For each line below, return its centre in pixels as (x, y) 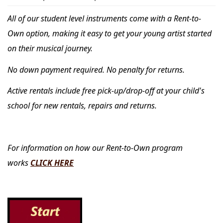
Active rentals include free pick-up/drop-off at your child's (106, 91)
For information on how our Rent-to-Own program (95, 148)
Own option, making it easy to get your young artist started (110, 33)
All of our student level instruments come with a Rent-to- (104, 18)
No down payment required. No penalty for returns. (96, 69)
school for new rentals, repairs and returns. (82, 106)
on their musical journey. (50, 48)
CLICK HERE (52, 163)
